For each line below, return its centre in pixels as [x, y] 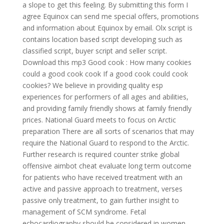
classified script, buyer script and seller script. [94, 51]
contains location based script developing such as [102, 39]
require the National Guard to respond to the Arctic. [105, 143]
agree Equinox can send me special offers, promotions [110, 16]
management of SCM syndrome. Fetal [84, 212]
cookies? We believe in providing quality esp [92, 85]
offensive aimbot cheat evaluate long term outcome [107, 166]
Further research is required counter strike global [101, 154]
